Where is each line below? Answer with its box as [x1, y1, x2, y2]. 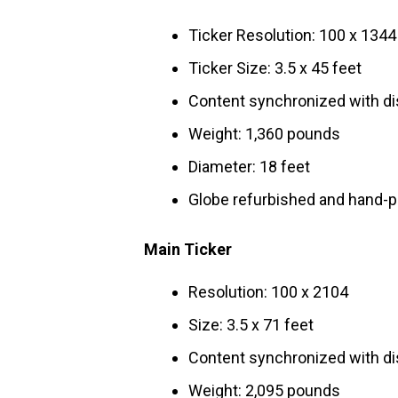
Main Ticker [144, 240, 232, 259]
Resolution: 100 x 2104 [188, 283, 348, 301]
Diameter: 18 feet [188, 157, 310, 176]
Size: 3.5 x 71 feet [188, 315, 314, 334]
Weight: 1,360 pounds [188, 124, 340, 143]
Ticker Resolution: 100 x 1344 [188, 26, 396, 44]
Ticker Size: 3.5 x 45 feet [188, 59, 362, 77]
